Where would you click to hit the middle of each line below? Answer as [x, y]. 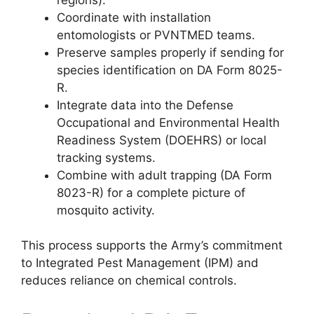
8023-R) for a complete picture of [151, 192]
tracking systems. [106, 157]
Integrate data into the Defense [145, 105]
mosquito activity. [106, 210]
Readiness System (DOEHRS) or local [162, 140]
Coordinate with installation [134, 17]
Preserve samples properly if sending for [170, 52]
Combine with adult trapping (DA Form [164, 175]
